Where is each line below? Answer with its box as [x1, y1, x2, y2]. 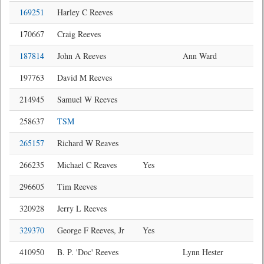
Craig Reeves [57, 28, 101, 39]
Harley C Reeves [57, 6, 113, 18]
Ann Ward [183, 50, 217, 61]
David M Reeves [57, 72, 112, 83]
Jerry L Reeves [57, 203, 107, 214]
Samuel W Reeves [57, 94, 117, 105]
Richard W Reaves [57, 137, 118, 148]
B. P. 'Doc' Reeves [57, 246, 118, 258]
